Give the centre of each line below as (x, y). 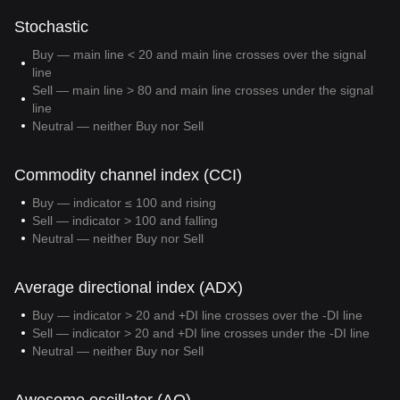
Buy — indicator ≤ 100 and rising (124, 203)
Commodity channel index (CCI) (128, 175)
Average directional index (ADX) (129, 287)
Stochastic (51, 27)
